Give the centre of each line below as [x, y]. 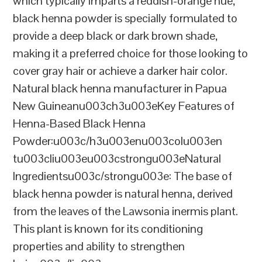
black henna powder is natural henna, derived [123, 194]
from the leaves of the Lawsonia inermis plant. [126, 211]
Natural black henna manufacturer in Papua [120, 89]
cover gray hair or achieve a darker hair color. [120, 71]
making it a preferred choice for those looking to [131, 54]
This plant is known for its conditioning [108, 229]
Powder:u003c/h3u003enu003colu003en [118, 141]
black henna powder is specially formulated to [125, 18]
